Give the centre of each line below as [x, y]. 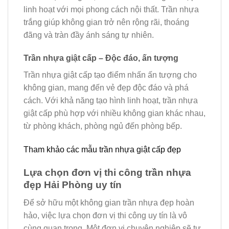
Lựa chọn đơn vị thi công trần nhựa [107, 172]
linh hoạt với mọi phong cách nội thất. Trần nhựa [111, 9]
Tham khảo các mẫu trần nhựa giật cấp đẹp [102, 150]
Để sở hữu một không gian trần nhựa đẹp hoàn [109, 202]
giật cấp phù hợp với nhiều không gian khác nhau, [114, 113]
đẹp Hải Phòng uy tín [73, 185]
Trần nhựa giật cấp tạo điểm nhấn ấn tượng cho [110, 75]
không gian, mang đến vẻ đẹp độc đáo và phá [106, 88]
